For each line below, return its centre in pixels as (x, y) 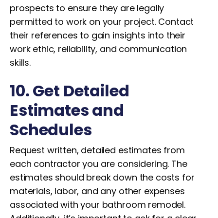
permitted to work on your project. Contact (102, 22)
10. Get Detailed (70, 91)
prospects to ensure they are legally (87, 8)
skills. (20, 63)
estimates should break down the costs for (102, 177)
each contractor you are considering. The (99, 164)
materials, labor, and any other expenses (97, 191)
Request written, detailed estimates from (97, 150)
